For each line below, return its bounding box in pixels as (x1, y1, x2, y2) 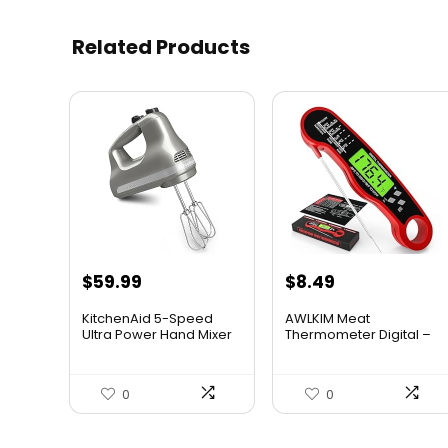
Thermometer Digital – (285, 325, 432, 345)
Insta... (285, 341, 326, 361)
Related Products (72, 33, 250, 62)
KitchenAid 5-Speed (81, 309, 213, 329)
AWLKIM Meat (285, 309, 371, 329)
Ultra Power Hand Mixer (81, 325, 232, 345)
